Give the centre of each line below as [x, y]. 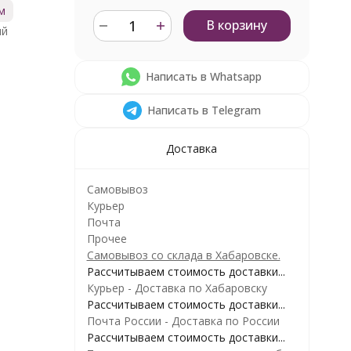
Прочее [107, 239]
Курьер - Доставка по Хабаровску [177, 288]
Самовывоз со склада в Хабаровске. [183, 255]
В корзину [237, 25]
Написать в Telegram [204, 110]
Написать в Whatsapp [204, 76]
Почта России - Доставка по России [183, 321]
